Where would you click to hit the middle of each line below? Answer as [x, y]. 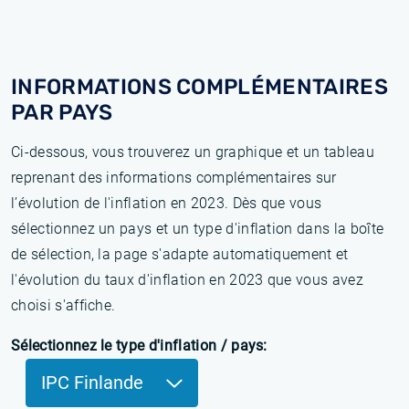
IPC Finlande [94, 383]
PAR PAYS [62, 112]
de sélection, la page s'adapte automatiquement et [180, 254]
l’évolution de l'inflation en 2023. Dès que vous [167, 203]
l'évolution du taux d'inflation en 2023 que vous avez [187, 280]
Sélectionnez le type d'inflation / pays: [139, 346]
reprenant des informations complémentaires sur [174, 178]
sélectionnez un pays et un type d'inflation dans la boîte [198, 229]
